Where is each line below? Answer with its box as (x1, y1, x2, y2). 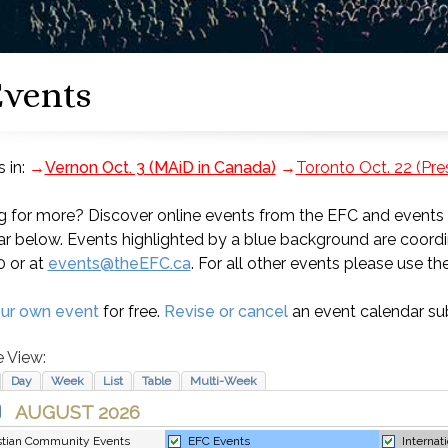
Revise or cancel (163, 302, 288, 321)
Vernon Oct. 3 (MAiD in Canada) (44, 158, 276, 177)
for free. (98, 302, 164, 321)
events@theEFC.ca (47, 254, 191, 273)
